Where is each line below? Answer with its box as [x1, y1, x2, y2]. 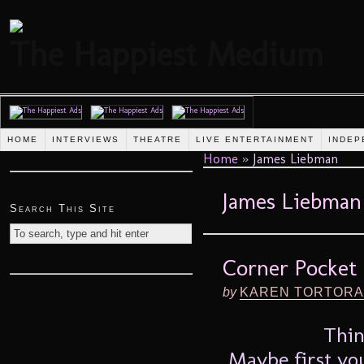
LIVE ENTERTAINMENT [196, 135, 314, 144]
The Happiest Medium [10, 33, 324, 75]
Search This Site [10, 201, 115, 214]
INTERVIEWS [52, 135, 119, 144]
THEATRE [133, 135, 182, 144]
